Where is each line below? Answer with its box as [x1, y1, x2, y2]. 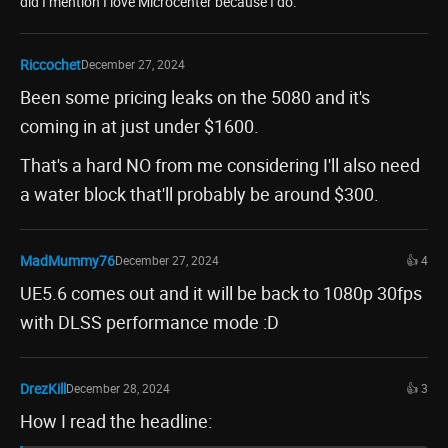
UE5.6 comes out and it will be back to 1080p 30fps [20, 281, 422, 305]
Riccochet [20, 55, 81, 74]
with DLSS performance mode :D [20, 310, 279, 334]
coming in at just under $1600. [20, 114, 259, 138]
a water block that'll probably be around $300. [20, 182, 379, 206]
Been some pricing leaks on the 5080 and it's [20, 85, 370, 109]
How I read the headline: [20, 409, 212, 433]
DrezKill [20, 379, 66, 398]
